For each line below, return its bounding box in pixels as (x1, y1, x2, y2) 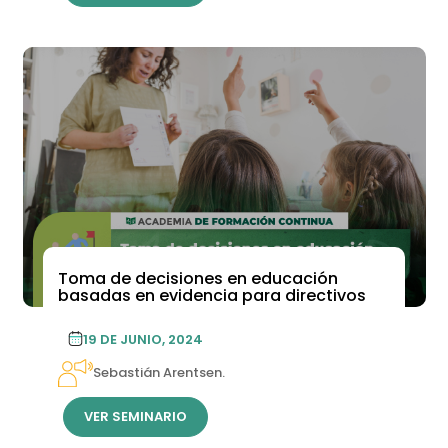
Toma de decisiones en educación (57, 266, 338, 290)
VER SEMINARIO (83, 407, 187, 427)
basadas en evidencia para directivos (57, 283, 366, 307)
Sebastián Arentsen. (92, 362, 225, 382)
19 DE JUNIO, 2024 (82, 329, 203, 349)
